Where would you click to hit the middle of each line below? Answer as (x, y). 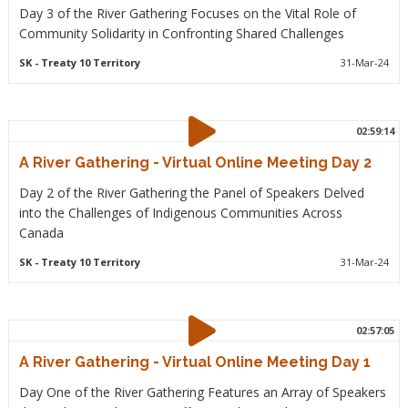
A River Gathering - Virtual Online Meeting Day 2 (195, 163)
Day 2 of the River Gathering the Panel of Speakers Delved (191, 193)
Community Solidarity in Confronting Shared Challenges (181, 33)
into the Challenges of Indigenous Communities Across (180, 213)
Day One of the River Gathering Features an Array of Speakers (202, 392)
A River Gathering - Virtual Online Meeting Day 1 (194, 362)
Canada (41, 233)
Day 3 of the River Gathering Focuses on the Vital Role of (187, 13)
